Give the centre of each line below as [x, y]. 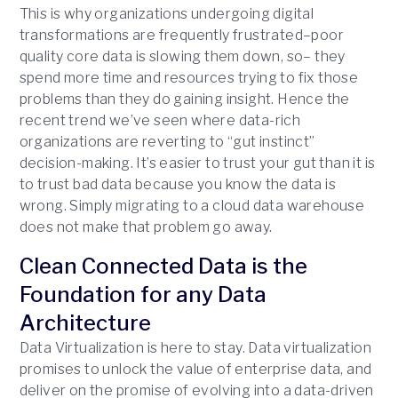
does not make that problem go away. [146, 227]
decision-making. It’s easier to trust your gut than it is [197, 163]
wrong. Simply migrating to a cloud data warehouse [192, 206]
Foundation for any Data [143, 295]
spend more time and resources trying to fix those [189, 78]
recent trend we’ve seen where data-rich [160, 121]
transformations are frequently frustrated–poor [181, 36]
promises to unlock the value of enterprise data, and [195, 370]
